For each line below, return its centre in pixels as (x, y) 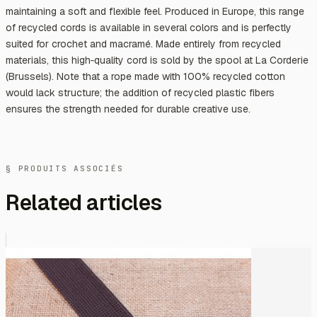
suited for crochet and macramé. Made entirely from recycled (143, 44)
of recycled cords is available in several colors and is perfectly (149, 27)
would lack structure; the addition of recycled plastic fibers (140, 92)
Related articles (84, 203)
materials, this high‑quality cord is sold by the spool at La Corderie (157, 60)
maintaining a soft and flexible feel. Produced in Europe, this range (155, 11)
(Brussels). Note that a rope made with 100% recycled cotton (145, 76)
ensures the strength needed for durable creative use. (128, 109)
